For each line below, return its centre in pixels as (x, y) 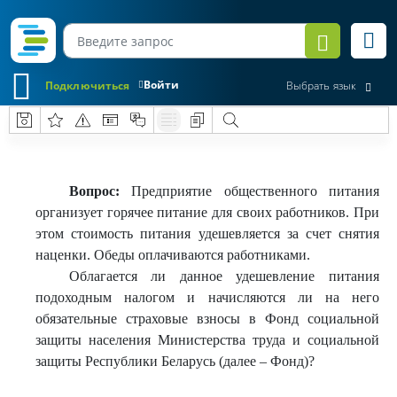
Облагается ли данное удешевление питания (224, 276)
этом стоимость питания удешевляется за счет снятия (207, 234)
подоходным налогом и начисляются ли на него (207, 297)
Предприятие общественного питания (249, 191)
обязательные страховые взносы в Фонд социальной (207, 319)
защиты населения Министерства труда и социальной (207, 340)
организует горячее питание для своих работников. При (207, 212)
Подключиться (88, 85)
